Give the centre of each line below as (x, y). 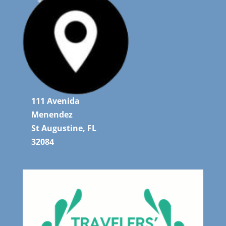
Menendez (52, 115)
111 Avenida (55, 101)
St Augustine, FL (64, 128)
